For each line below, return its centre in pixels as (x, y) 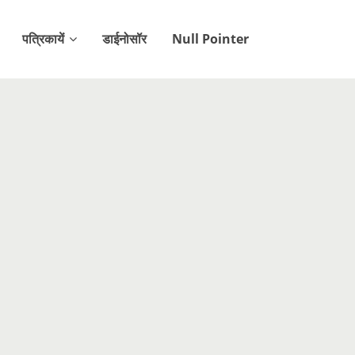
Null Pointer (210, 39)
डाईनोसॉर (124, 39)
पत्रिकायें (43, 39)
